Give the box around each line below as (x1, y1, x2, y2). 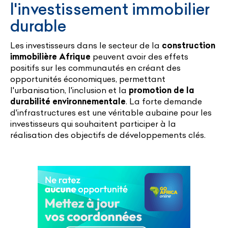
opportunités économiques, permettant (10, 73, 165, 84)
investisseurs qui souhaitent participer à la (10, 118, 176, 129)
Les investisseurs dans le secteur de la (10, 40, 162, 50)
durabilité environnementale (10, 96, 126, 106)
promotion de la (127, 84, 194, 95)
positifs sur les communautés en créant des (10, 62, 181, 73)
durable (10, 16, 66, 36)
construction (162, 40, 215, 50)
